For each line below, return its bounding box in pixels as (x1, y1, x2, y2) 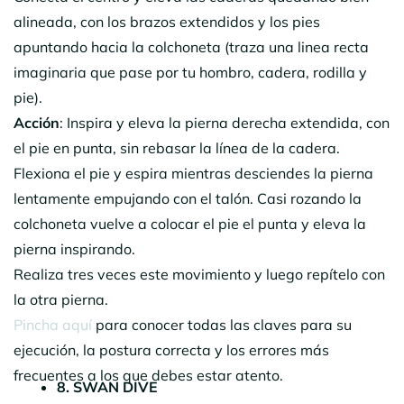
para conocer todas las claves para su (92, 315, 352, 334)
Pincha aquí (14, 315, 92, 334)
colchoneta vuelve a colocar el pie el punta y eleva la (14, 214, 366, 233)
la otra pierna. (14, 289, 108, 308)
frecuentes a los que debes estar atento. (14, 365, 283, 384)
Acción (14, 113, 60, 132)
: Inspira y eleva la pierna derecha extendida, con (60, 113, 390, 132)
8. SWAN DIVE (57, 377, 158, 396)
